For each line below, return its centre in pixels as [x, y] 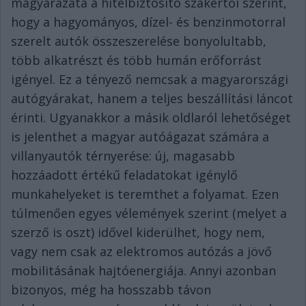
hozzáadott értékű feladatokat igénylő [124, 175]
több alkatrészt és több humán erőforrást [136, 60]
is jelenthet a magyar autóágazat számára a [140, 137]
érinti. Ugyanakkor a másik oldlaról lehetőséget [151, 118]
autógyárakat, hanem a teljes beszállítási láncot [152, 99]
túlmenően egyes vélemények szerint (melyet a [149, 213]
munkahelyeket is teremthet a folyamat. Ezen [145, 194]
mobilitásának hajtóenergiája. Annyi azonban [143, 271]
